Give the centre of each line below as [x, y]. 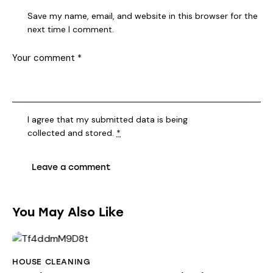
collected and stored [70, 133]
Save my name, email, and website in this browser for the [143, 16]
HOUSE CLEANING [51, 262]
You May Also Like [68, 212]
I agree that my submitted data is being [108, 120]
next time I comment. [71, 29]
